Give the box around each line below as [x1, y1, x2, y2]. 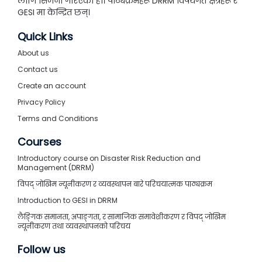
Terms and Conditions [18, 113, 98, 123]
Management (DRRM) [18, 162, 94, 173]
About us [18, 47, 49, 58]
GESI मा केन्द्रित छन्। [18, 6, 90, 18]
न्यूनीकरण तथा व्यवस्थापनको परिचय [18, 220, 130, 231]
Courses [18, 134, 61, 149]
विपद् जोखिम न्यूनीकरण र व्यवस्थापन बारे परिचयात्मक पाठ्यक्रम [18, 178, 212, 189]
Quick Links [18, 29, 73, 44]
